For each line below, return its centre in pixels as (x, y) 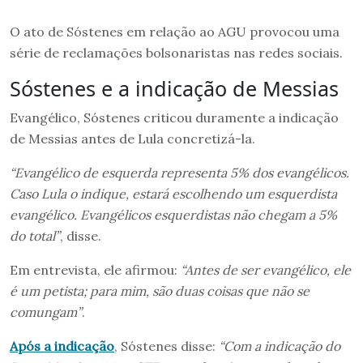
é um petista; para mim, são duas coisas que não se (160, 290)
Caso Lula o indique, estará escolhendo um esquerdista (173, 193)
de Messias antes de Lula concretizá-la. (132, 138)
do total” (35, 235)
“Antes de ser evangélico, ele (266, 269)
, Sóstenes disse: (167, 346)
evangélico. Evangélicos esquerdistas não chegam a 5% (173, 214)
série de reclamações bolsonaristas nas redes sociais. (176, 52)
